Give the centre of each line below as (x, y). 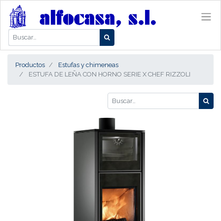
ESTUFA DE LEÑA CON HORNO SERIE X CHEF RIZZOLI (110, 74)
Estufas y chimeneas (88, 65)
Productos (30, 65)
